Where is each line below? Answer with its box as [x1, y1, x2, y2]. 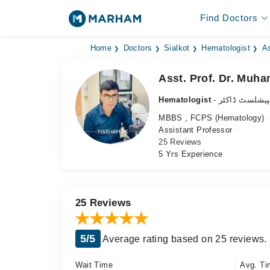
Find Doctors [199, 13, 258, 23]
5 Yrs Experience [159, 149, 223, 159]
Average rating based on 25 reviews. [100, 234, 267, 244]
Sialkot [163, 44, 190, 52]
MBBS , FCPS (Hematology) [159, 113, 265, 122]
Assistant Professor [159, 125, 233, 134]
